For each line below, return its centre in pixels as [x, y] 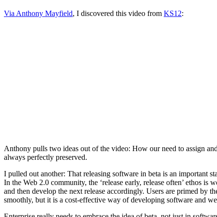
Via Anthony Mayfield [38, 14]
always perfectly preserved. [46, 157]
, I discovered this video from [118, 14]
